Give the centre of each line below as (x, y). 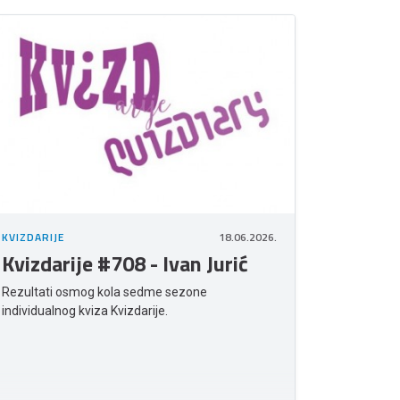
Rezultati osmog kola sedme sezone (104, 292)
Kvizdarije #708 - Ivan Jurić (125, 264)
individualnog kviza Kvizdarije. (85, 311)
